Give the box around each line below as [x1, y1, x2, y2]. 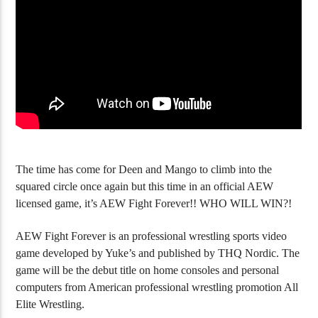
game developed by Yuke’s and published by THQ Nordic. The [16, 247, 300, 260]
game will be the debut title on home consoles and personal [16, 264, 280, 277]
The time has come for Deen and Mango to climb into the [16, 163, 273, 175]
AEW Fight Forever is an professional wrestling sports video [16, 230, 287, 243]
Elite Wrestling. [16, 298, 85, 311]
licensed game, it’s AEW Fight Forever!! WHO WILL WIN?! [16, 197, 292, 209]
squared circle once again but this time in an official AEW [16, 180, 274, 192]
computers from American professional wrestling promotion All [16, 281, 299, 294]
